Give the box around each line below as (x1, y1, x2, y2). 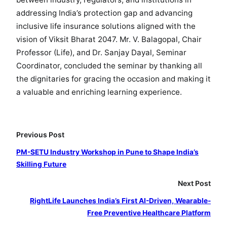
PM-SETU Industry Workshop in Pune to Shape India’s (16, 147, 199, 156)
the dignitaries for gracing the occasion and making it (16, 73, 211, 84)
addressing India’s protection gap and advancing (16, 8, 193, 18)
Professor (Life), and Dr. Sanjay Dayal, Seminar (16, 47, 186, 57)
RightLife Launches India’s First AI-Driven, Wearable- (30, 196, 211, 205)
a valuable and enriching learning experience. (16, 87, 182, 97)
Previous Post (16, 130, 64, 139)
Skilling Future (16, 160, 66, 168)
